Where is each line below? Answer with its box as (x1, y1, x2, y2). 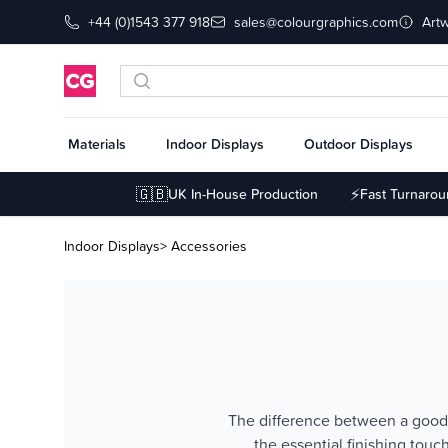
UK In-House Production (168, 184, 319, 204)
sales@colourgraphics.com (234, 12, 398, 31)
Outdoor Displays (304, 134, 413, 154)
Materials (68, 134, 126, 154)
